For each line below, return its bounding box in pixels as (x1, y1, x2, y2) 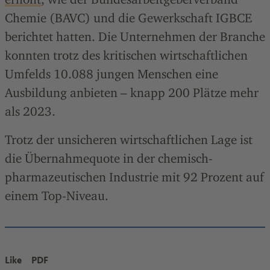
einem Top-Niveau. (5, 188, 108, 203)
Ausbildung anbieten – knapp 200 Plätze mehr (5, 85, 259, 100)
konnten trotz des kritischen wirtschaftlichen (5, 48, 248, 63)
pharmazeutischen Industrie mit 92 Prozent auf (5, 169, 264, 184)
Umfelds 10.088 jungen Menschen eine (5, 66, 218, 81)
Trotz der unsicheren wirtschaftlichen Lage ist (5, 132, 253, 147)
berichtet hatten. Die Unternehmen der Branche (5, 29, 265, 44)
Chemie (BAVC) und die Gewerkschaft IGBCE (5, 10, 252, 25)
